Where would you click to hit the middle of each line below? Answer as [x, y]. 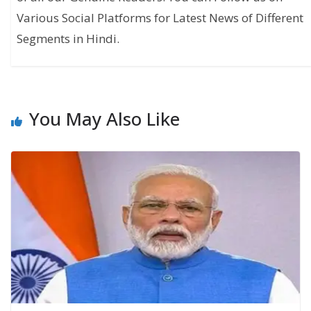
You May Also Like [104, 119]
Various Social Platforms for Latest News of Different [160, 17]
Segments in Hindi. [68, 38]
